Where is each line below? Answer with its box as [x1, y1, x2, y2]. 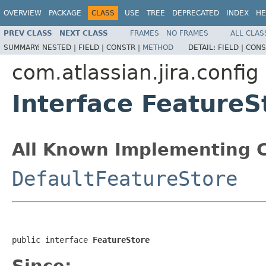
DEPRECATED [172, 9, 219, 17]
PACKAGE [49, 9, 81, 17]
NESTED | [42, 43, 78, 52]
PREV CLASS [4, 28, 52, 37]
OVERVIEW [4, 9, 42, 17]
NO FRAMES [166, 28, 208, 37]
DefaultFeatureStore [12, 166, 237, 191]
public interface [12, 235, 93, 245]
